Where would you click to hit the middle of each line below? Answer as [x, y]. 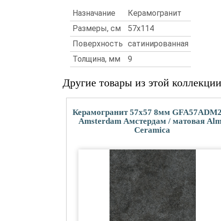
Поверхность [98, 44]
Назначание [94, 13]
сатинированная [158, 44]
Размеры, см [97, 28]
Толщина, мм [96, 59]
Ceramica [152, 130]
